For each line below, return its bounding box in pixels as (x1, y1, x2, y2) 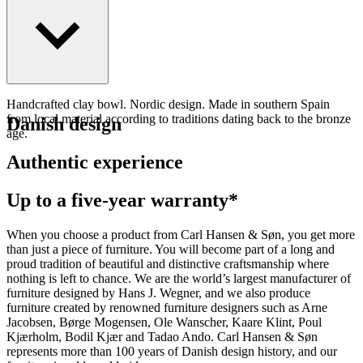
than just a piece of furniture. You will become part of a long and (6, 241, 335, 256)
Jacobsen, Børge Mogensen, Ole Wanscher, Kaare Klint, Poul (6, 314, 322, 329)
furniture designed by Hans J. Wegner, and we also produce (6, 285, 310, 300)
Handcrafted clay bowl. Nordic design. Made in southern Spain (6, 97, 330, 112)
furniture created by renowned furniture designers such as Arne (6, 300, 327, 314)
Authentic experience (6, 152, 183, 173)
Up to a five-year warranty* (6, 190, 238, 211)
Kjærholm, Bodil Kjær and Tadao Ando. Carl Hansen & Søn (6, 329, 318, 344)
